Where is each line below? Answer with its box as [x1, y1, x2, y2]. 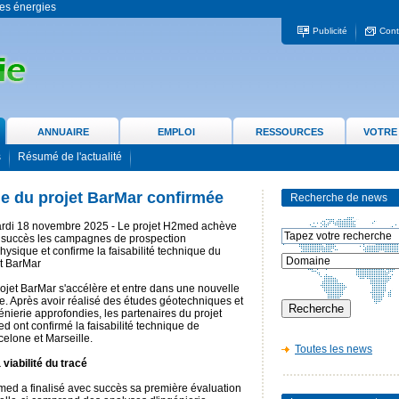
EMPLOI [157, 126, 195, 137]
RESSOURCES [255, 126, 323, 137]
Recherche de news [290, 191, 387, 204]
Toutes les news [295, 343, 372, 355]
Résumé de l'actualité [18, 151, 122, 164]
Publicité [312, 26, 347, 37]
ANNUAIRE [37, 126, 89, 137]
